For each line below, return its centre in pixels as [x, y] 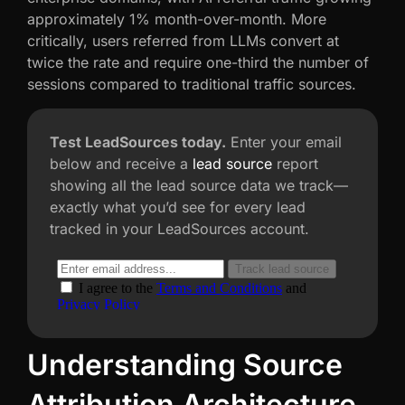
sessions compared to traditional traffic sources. [192, 85]
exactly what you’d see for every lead [178, 207]
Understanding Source [185, 364]
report [295, 163]
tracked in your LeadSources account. [179, 228]
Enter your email [284, 141]
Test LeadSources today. [138, 141]
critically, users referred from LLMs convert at [183, 41]
